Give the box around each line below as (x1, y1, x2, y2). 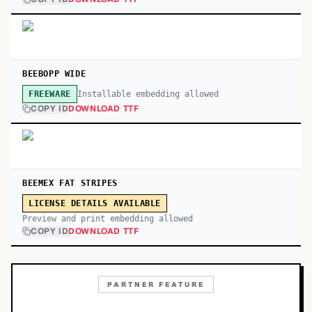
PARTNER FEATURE (107, 280, 205, 289)
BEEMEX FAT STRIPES (22, 178, 118, 188)
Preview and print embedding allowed (22, 214, 193, 224)
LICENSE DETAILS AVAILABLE (29, 198, 161, 208)
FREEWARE (29, 89, 71, 99)
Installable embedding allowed (77, 88, 219, 99)
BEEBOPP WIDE (22, 69, 86, 79)
